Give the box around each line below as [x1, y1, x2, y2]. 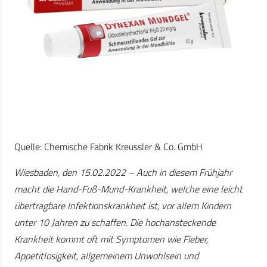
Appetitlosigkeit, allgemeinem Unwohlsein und [14, 249, 198, 263]
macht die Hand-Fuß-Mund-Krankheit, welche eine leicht [14, 182, 243, 197]
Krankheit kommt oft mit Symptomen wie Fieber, [14, 232, 208, 247]
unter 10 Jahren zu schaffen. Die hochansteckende [14, 215, 216, 230]
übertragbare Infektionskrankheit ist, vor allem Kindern [14, 198, 231, 213]
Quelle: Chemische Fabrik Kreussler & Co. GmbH [14, 139, 203, 154]
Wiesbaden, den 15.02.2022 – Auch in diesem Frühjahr [14, 165, 232, 180]
